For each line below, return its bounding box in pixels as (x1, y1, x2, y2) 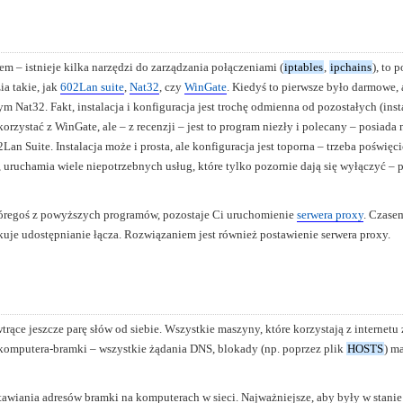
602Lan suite (60, 79, 124, 94)
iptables (284, 59, 323, 74)
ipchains (330, 59, 372, 74)
